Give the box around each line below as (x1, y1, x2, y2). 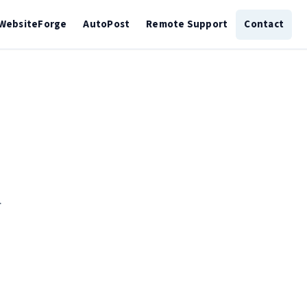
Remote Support (146, 16, 228, 32)
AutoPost (83, 16, 130, 32)
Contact (244, 16, 284, 32)
